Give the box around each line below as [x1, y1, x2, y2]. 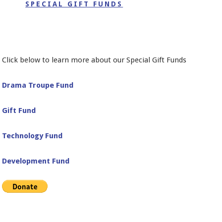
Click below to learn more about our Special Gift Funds [2, 55, 187, 65]
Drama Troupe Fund [2, 81, 74, 90]
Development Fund [2, 157, 70, 166]
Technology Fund [2, 131, 63, 141]
